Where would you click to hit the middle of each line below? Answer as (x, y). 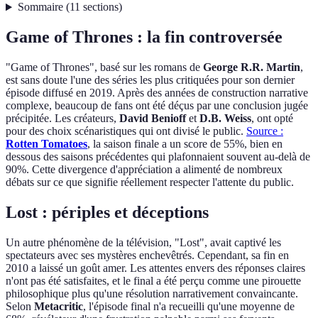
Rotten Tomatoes (46, 144)
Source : (265, 131)
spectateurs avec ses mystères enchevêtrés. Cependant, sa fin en (147, 256)
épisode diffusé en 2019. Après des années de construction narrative (157, 93)
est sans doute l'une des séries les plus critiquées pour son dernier (150, 80)
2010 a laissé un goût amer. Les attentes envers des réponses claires (155, 268)
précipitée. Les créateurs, (62, 119)
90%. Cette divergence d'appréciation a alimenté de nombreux (144, 170)
